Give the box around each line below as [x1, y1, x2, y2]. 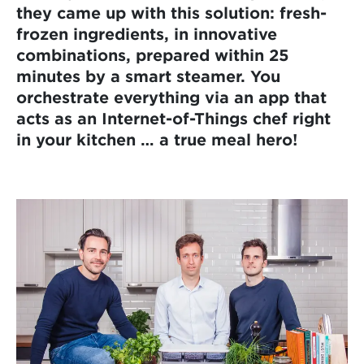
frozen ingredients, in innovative [16, 24, 277, 43]
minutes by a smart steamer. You [16, 66, 280, 85]
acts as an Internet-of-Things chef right [16, 108, 331, 128]
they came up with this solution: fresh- [16, 2, 327, 22]
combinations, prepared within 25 [16, 45, 289, 64]
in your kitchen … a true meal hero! [16, 129, 297, 149]
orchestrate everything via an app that [16, 87, 327, 106]
